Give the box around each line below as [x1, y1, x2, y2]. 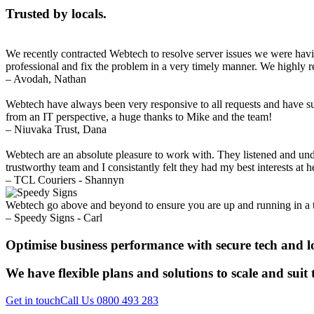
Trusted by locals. [6, 6, 107, 22]
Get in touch [6, 294, 60, 307]
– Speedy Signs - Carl [6, 212, 102, 224]
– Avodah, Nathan [6, 73, 86, 86]
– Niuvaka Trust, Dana [6, 123, 107, 136]
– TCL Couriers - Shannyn [6, 174, 124, 186]
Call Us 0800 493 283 [60, 294, 158, 307]
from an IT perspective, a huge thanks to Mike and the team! [6, 111, 272, 123]
